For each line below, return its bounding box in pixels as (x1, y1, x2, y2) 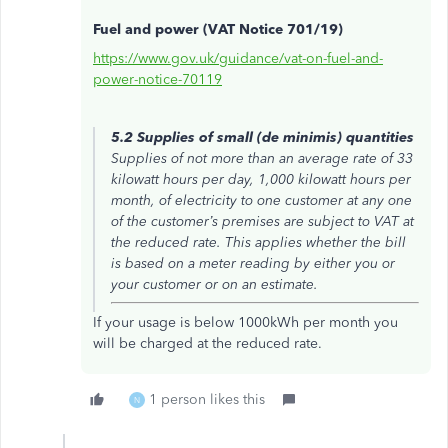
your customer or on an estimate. (111, 276, 318, 293)
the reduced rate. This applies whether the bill (111, 234, 406, 251)
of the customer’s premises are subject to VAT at (111, 213, 414, 230)
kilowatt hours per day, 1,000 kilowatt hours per (111, 171, 411, 188)
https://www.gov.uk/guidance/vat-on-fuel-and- (93, 50, 383, 67)
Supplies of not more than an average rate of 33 (111, 150, 413, 167)
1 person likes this (149, 391, 265, 408)
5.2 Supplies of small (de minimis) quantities (111, 129, 414, 146)
